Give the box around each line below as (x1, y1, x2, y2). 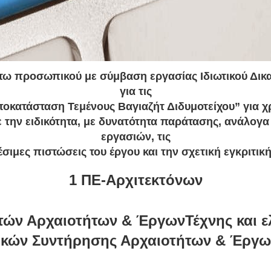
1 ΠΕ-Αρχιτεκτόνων (68, 171, 203, 188)
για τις (119, 85, 152, 97)
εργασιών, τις (100, 130, 171, 143)
